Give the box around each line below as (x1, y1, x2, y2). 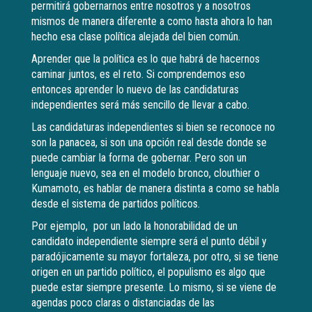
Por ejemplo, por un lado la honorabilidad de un (31, 219, 237, 233)
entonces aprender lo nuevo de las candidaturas (31, 83, 239, 97)
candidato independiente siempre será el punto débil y (31, 235, 267, 249)
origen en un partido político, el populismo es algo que (31, 265, 265, 279)
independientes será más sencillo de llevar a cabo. (31, 98, 249, 112)
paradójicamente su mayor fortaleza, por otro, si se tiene (31, 250, 279, 264)
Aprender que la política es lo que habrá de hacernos (31, 52, 260, 66)
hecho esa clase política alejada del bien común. (31, 30, 240, 44)
